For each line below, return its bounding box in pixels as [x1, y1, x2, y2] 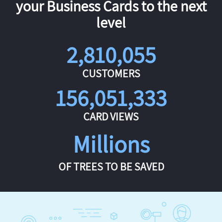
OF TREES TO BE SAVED [58, 160, 164, 174]
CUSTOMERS [82, 66, 140, 81]
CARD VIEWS [83, 110, 139, 124]
